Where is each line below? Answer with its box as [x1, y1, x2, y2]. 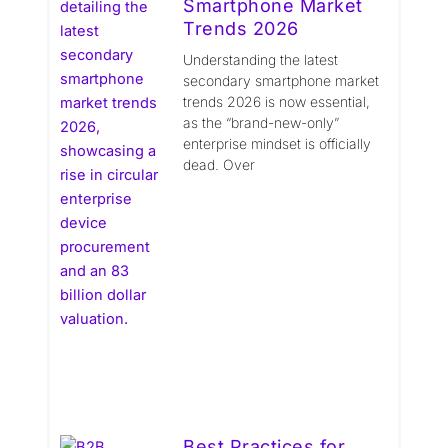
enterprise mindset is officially [183, 135, 372, 153]
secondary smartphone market [183, 72, 380, 90]
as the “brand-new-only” [183, 114, 340, 132]
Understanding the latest [183, 51, 339, 69]
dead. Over [183, 156, 256, 174]
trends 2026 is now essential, [183, 93, 371, 111]
